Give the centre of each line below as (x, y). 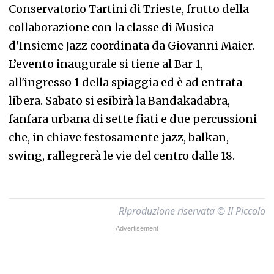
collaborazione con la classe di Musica (111, 27)
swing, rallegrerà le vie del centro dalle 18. (122, 156)
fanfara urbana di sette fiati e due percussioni (133, 119)
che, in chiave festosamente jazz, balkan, (119, 137)
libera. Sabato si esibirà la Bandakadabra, (119, 101)
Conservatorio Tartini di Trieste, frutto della (129, 9)
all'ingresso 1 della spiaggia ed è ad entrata (125, 82)
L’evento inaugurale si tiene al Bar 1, (106, 64)
